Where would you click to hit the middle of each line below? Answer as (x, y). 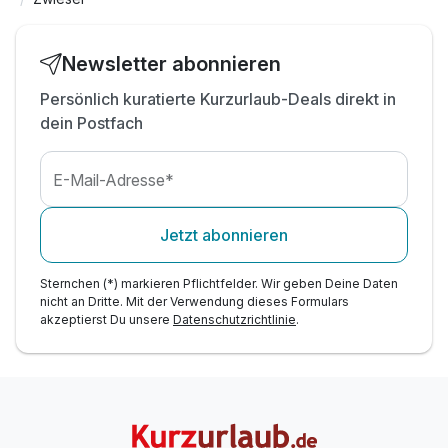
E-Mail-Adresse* (114, 180)
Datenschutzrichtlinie (234, 320)
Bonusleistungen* (119, 24)
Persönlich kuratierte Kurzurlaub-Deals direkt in (218, 99)
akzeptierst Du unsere (106, 320)
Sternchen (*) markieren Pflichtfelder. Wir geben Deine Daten (219, 284)
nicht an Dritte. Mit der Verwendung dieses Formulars (194, 302)
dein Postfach (91, 123)
